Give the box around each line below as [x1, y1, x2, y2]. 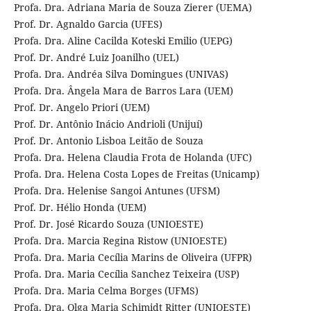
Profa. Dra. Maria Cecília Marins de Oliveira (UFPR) [13, 251, 252, 264]
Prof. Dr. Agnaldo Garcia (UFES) [13, 17, 162, 31]
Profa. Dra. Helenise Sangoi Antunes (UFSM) [13, 184, 220, 198]
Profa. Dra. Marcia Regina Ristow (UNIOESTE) [13, 234, 227, 248]
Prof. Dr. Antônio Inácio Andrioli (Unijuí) [13, 117, 203, 131]
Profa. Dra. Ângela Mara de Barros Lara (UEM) [13, 84, 233, 98]
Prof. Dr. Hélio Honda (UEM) [13, 201, 146, 215]
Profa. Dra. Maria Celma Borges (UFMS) [13, 284, 199, 298]
